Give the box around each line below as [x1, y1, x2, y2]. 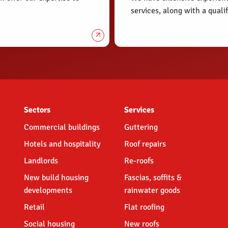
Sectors [23, 104, 50, 115]
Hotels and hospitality [23, 139, 100, 150]
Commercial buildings [23, 122, 100, 133]
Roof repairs [124, 139, 166, 150]
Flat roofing [124, 202, 164, 213]
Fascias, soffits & [124, 173, 182, 183]
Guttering [124, 122, 158, 133]
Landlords [23, 156, 58, 166]
